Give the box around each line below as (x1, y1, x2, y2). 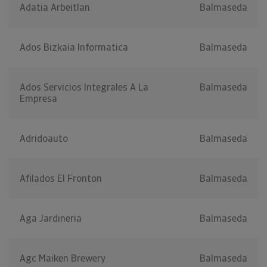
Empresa (20, 92, 57, 105)
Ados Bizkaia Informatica (20, 41, 128, 54)
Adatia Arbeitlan (20, 1, 90, 14)
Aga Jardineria (20, 212, 82, 225)
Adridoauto (20, 132, 68, 145)
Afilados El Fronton (20, 172, 102, 185)
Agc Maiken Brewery (20, 252, 105, 265)
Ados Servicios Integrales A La (20, 81, 148, 94)
